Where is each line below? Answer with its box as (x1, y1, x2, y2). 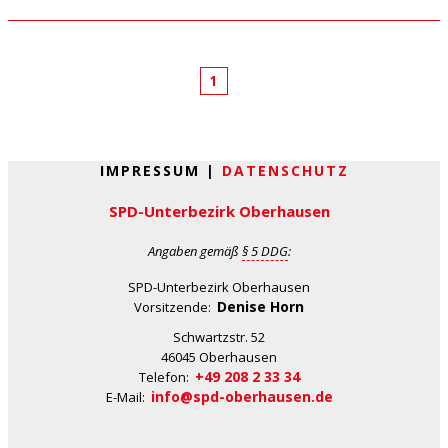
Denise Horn (217, 296, 304, 316)
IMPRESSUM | (99, 160, 222, 180)
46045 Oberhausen (161, 347, 277, 366)
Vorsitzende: (134, 297, 217, 316)
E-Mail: (105, 387, 151, 406)
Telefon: (138, 367, 195, 386)
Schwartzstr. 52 (173, 327, 265, 346)
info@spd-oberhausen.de (150, 386, 333, 406)
